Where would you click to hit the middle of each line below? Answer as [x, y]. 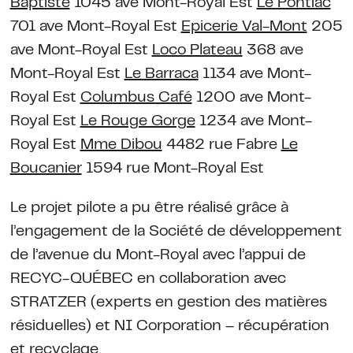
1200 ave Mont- [251, 98]
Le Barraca [161, 74]
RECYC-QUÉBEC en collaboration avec [148, 279]
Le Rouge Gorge [137, 121]
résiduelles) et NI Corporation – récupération [169, 326]
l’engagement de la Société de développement [176, 232]
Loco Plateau [197, 50]
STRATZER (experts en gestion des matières [168, 303]
